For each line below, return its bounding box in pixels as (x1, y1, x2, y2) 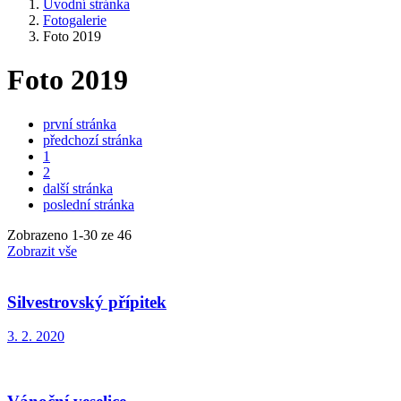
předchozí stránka (43, 132, 142, 148)
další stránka (43, 180, 113, 196)
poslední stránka (43, 196, 134, 212)
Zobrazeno (7, 226, 72, 243)
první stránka (43, 115, 116, 132)
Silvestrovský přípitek (7, 292, 166, 311)
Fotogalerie (43, 13, 107, 28)
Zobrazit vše (7, 243, 77, 259)
